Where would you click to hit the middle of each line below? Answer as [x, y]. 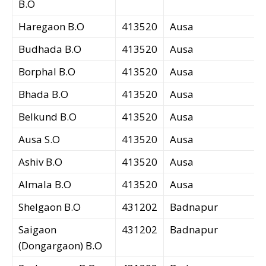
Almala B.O [45, 185]
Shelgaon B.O [50, 207]
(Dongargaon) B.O [60, 246]
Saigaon [37, 230]
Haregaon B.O [51, 27]
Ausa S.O [39, 140]
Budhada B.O [50, 49]
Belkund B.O [47, 117]
